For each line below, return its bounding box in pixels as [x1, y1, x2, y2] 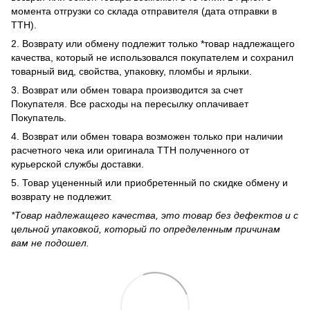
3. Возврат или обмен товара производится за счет [11, 84, 243, 96]
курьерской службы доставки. [11, 158, 144, 170]
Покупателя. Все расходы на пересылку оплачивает [11, 98, 248, 110]
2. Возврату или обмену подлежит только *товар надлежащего [11, 38, 295, 50]
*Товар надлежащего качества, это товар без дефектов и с [11, 210, 298, 221]
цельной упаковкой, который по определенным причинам [11, 224, 280, 235]
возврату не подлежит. [11, 191, 112, 203]
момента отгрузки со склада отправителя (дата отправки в [11, 6, 277, 17]
